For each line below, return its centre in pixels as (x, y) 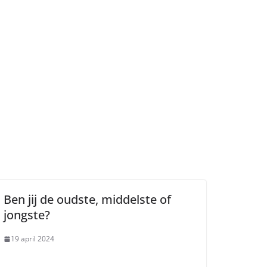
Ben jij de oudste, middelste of (87, 199)
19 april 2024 (32, 239)
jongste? (27, 215)
